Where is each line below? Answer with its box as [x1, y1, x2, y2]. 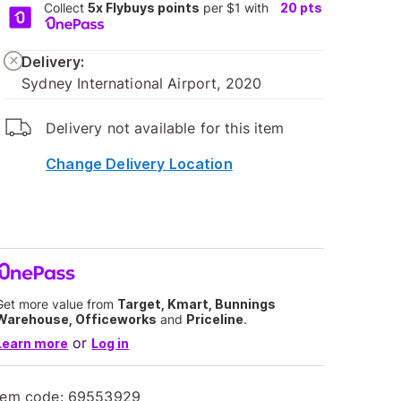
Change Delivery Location [46, 155, 233, 173]
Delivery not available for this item [46, 119, 285, 137]
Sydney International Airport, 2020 [21, 74, 262, 92]
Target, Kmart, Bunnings [117, 296, 277, 311]
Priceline [186, 311, 244, 327]
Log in [91, 336, 130, 351]
